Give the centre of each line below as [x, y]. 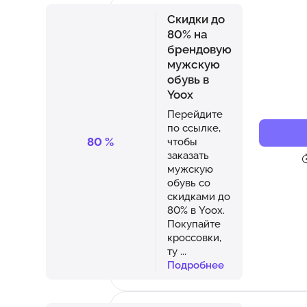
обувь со [188, 182]
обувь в [188, 79]
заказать [188, 155]
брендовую [199, 49]
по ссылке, [194, 127]
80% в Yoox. [196, 210]
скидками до [198, 196]
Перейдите [195, 114]
